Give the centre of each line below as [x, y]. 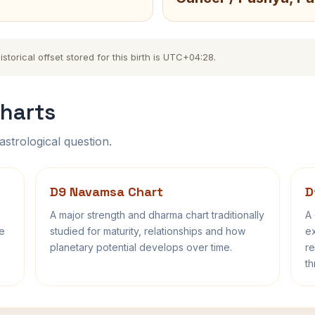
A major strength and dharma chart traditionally [157, 215]
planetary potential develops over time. [141, 247]
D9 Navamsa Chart [107, 192]
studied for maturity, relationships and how [148, 231]
